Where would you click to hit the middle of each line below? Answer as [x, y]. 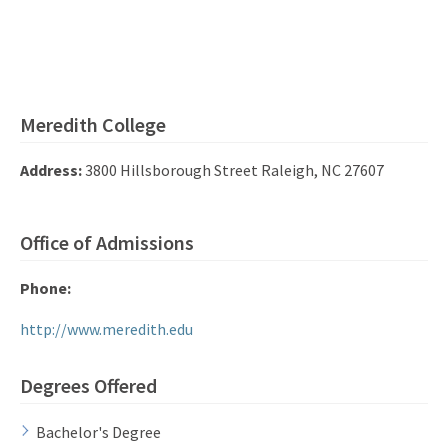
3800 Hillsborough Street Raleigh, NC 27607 [233, 169]
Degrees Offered [88, 385]
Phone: [45, 287]
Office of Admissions [107, 242]
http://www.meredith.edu [106, 328]
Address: [51, 169]
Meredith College [93, 124]
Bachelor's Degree [98, 431]
